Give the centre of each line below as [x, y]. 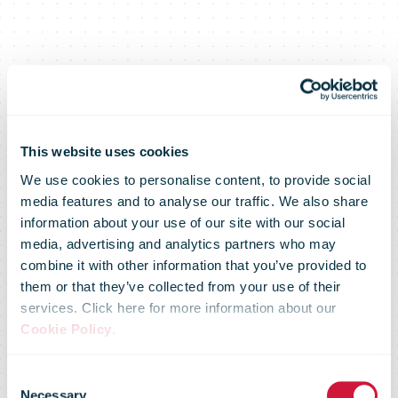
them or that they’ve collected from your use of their [181, 286]
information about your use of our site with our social [183, 222]
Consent [31, 378]
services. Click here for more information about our [179, 307]
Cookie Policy [66, 329]
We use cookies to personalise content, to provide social [195, 179]
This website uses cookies [105, 152]
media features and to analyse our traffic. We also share [194, 201]
